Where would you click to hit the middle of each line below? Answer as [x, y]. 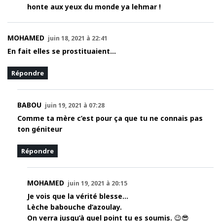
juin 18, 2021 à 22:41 [78, 38]
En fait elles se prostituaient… [62, 51]
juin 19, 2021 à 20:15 [97, 184]
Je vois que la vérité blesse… [78, 196]
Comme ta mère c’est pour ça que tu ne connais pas [110, 118]
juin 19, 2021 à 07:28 [75, 106]
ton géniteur [40, 129]
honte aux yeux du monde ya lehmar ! [94, 7]
